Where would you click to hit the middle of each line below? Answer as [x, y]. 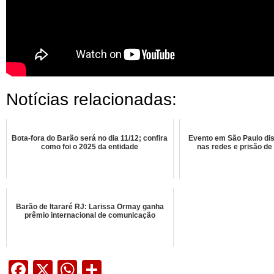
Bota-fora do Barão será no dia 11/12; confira [90, 139]
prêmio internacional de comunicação [90, 216]
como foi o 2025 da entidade [90, 147]
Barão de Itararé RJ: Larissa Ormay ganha [90, 207]
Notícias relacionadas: [91, 100]
